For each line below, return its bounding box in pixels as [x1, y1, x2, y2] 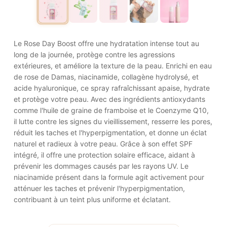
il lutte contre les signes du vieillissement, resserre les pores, [14, 117, 212, 126]
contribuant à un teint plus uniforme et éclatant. [14, 195, 171, 204]
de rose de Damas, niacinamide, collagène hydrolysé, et [14, 72, 199, 81]
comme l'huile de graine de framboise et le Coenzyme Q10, [14, 106, 209, 115]
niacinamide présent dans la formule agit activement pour [14, 173, 204, 181]
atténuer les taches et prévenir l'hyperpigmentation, [14, 184, 185, 193]
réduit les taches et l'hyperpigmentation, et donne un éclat [14, 128, 207, 137]
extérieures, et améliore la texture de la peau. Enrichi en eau [14, 61, 212, 70]
